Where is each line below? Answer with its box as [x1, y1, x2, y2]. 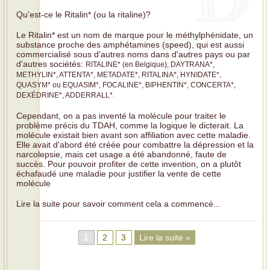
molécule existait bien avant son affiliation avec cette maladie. [16, 130, 251, 140]
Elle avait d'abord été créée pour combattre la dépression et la [16, 139, 254, 149]
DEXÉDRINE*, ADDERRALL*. [16, 90, 115, 99]
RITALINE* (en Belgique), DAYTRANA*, [86, 60, 215, 69]
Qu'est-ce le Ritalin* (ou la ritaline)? [16, 9, 151, 19]
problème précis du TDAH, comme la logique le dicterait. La [16, 120, 243, 130]
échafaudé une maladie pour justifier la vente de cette [16, 168, 221, 178]
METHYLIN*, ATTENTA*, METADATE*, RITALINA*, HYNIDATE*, [16, 70, 221, 79]
